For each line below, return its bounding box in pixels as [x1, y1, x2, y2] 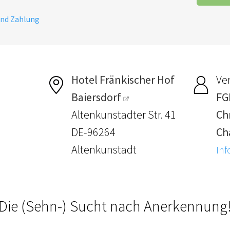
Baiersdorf [71, 89, 122, 104]
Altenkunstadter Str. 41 [71, 107, 177, 122]
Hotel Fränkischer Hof [71, 72, 175, 87]
